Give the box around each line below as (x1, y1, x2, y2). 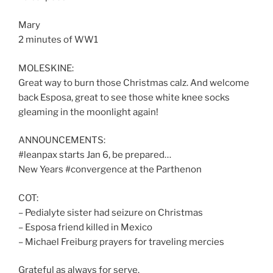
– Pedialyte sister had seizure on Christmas (18, 207, 203, 218)
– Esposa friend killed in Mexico (18, 221, 152, 233)
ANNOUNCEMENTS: (18, 135, 105, 146)
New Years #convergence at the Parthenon (18, 164, 202, 175)
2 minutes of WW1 (18, 34, 98, 46)
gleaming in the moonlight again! (18, 106, 158, 118)
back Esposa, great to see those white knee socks (18, 91, 230, 103)
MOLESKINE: (18, 62, 74, 74)
